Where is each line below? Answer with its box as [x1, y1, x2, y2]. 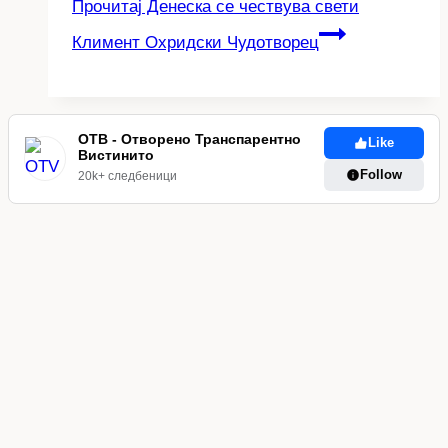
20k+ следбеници [78, 169, 178, 184]
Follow [360, 166, 402, 182]
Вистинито [78, 147, 155, 164]
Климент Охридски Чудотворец [72, 32, 319, 52]
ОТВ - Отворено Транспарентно [78, 131, 302, 148]
